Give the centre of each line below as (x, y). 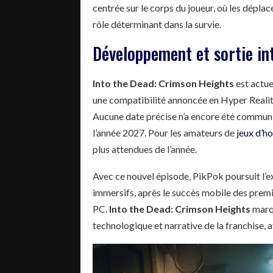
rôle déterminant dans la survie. (157, 24)
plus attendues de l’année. (145, 149)
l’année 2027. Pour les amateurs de (165, 132)
